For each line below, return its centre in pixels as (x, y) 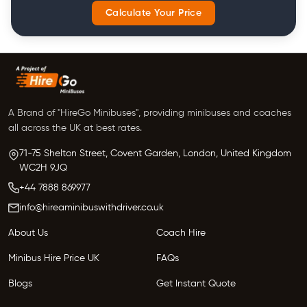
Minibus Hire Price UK (54, 258)
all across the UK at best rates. (75, 128)
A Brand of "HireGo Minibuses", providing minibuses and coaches (150, 113)
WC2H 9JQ (43, 168)
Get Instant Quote (196, 283)
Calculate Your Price (153, 13)
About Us (28, 233)
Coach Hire (181, 233)
